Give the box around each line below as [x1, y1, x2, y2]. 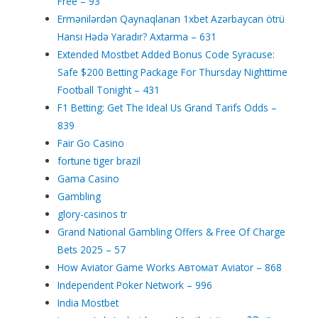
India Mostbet [57, 295, 119, 309]
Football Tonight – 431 [57, 82, 160, 97]
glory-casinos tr [57, 207, 128, 221]
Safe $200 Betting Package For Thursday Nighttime [57, 65, 288, 79]
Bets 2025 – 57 [57, 242, 126, 256]
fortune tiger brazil [57, 153, 141, 168]
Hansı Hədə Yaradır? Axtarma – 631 [57, 29, 217, 43]
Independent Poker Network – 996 [57, 278, 213, 292]
